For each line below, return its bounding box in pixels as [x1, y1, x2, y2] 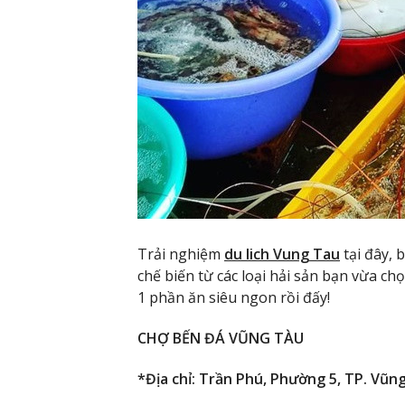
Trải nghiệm [137, 244, 224, 265]
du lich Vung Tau [224, 244, 340, 265]
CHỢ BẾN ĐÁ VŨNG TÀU [137, 327, 304, 348]
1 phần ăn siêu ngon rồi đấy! [137, 287, 330, 308]
